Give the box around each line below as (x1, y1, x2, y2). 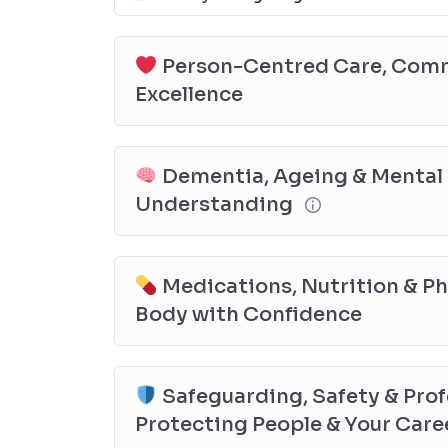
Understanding (135, 191, 297, 217)
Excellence (135, 81, 243, 107)
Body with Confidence (135, 301, 362, 327)
